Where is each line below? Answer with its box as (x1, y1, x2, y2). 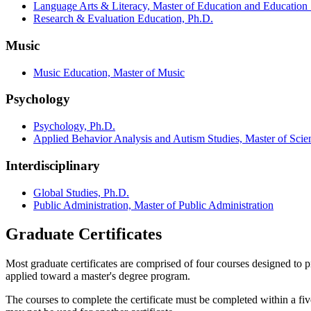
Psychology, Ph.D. (33, 120, 115, 133)
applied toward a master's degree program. (6, 270, 190, 283)
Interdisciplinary (6, 158, 100, 173)
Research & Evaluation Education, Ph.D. (33, 12, 213, 25)
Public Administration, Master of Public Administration (33, 199, 274, 211)
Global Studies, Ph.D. (33, 186, 129, 199)
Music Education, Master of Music (33, 66, 185, 78)
